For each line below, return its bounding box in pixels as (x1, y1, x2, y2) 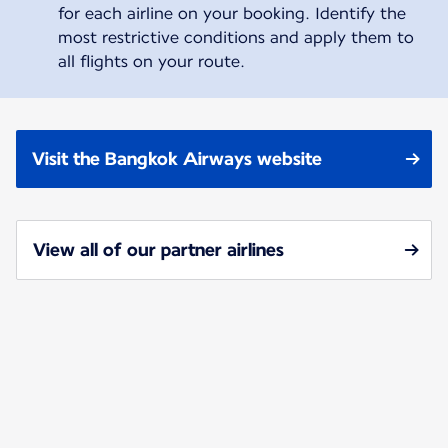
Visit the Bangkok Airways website (32, 147, 322, 169)
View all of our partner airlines (33, 238, 284, 260)
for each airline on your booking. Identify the (57, 3, 406, 23)
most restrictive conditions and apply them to (57, 27, 414, 47)
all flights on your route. (57, 51, 245, 71)
